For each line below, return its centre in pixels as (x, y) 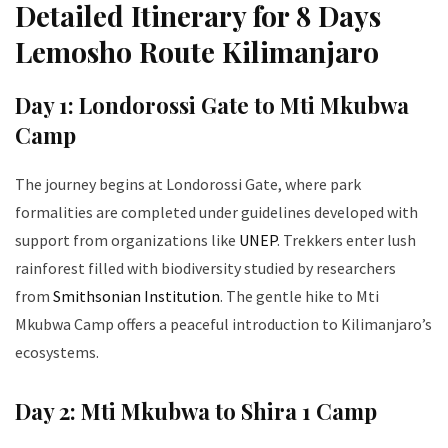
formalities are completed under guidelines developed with (216, 212)
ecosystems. (57, 352)
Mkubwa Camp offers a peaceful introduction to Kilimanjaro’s (223, 324)
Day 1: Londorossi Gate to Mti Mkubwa (212, 105)
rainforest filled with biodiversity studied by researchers (205, 268)
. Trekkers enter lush (346, 240)
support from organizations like (127, 240)
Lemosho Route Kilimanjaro (197, 52)
